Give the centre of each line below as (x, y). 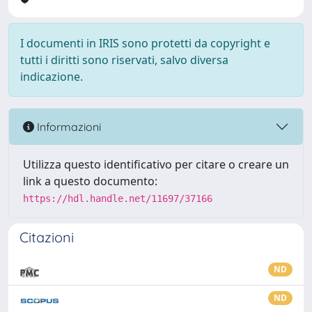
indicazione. (52, 77)
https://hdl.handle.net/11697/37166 (118, 198)
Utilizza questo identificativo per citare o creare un (156, 164)
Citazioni (47, 237)
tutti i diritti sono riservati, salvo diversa (124, 60)
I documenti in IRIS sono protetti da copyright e (145, 43)
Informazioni (68, 126)
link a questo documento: (90, 181)
